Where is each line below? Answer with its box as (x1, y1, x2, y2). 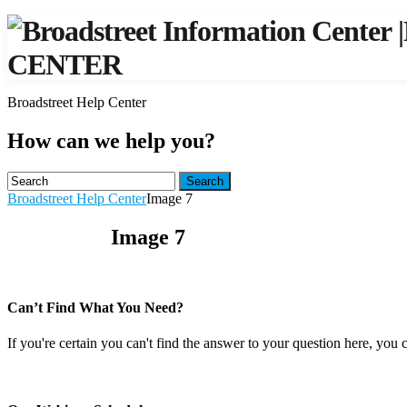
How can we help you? (7, 128, 215, 153)
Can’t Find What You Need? (7, 299, 184, 315)
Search (186, 174, 223, 188)
